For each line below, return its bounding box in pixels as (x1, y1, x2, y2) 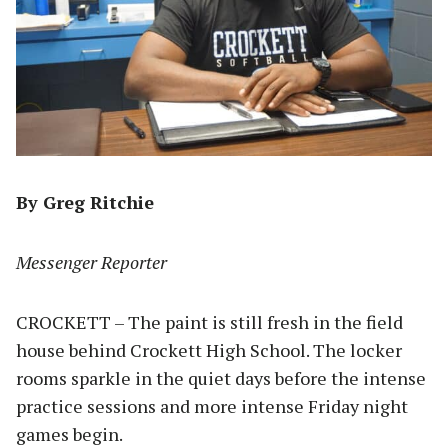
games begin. (16, 421, 126, 446)
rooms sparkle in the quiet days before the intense (16, 365, 426, 390)
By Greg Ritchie (16, 189, 154, 214)
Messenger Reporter (16, 249, 167, 274)
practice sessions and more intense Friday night (16, 393, 408, 418)
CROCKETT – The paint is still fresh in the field (16, 309, 403, 334)
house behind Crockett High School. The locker (16, 337, 402, 362)
